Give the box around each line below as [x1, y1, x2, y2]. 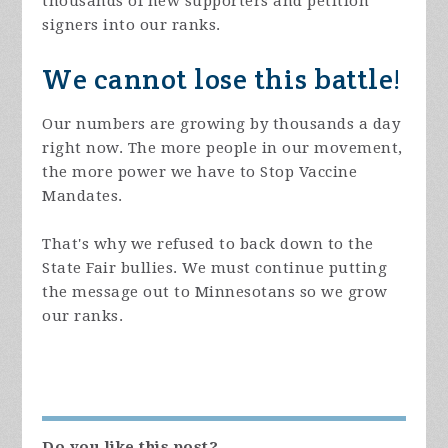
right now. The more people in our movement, [42, 138, 403, 157]
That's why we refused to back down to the [42, 234, 374, 253]
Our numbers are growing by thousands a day [42, 114, 401, 133]
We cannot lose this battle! [42, 60, 401, 97]
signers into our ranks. [42, 15, 221, 34]
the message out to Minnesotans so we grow [42, 282, 388, 301]
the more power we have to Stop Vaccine [42, 162, 358, 181]
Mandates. [42, 186, 123, 205]
